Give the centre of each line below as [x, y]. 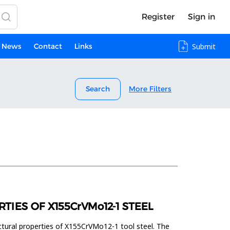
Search [98, 89]
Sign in [201, 17]
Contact [48, 46]
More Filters [150, 89]
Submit [204, 46]
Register [158, 17]
